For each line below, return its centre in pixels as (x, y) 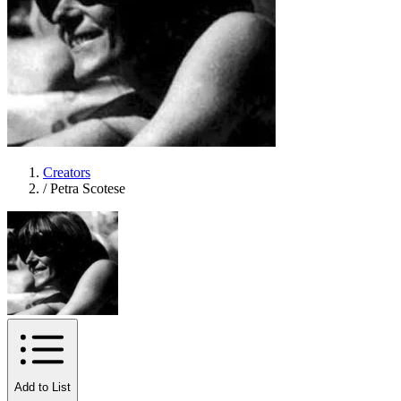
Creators (67, 172)
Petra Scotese (88, 188)
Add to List (43, 388)
